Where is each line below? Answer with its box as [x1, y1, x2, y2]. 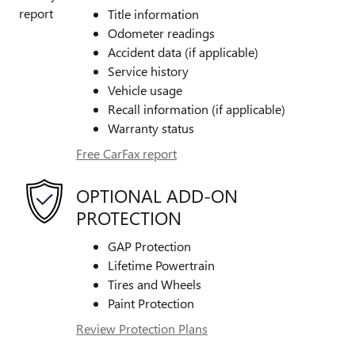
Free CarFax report [76, 145, 177, 162]
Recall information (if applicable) [108, 101, 285, 118]
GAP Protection [108, 238, 191, 255]
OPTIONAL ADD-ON [76, 182, 238, 208]
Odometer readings [108, 25, 215, 42]
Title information [108, 6, 199, 23]
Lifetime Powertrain [108, 257, 215, 274]
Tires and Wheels [108, 276, 201, 293]
